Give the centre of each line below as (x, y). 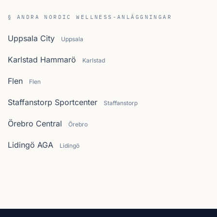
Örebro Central (35, 124)
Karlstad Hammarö (42, 60)
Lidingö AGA (31, 145)
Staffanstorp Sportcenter (53, 102)
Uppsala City (31, 38)
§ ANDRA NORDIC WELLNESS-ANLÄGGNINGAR (90, 17)
